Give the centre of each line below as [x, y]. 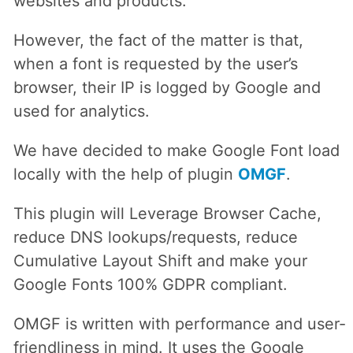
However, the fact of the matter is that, [158, 40]
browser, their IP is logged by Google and [167, 87]
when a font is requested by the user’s [155, 63]
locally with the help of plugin [125, 174]
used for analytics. [81, 111]
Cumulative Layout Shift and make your [160, 260]
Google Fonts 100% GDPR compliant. [150, 284]
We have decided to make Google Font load [176, 150]
